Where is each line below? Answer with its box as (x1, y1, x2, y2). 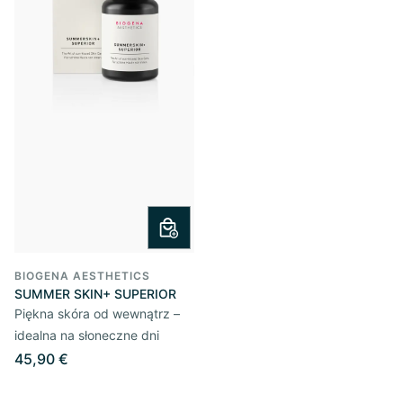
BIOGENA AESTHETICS (14, 268, 150, 282)
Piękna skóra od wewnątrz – (14, 305, 180, 321)
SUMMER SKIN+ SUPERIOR (14, 285, 176, 301)
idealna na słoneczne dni (14, 327, 159, 343)
